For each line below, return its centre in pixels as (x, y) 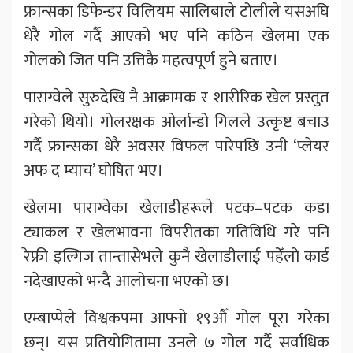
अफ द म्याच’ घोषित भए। (93, 170)
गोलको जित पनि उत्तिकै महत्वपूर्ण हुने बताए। (151, 60)
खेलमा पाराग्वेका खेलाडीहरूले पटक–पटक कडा (176, 207)
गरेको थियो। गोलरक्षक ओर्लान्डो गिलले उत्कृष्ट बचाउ (176, 121)
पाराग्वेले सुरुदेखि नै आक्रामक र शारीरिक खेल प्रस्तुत (176, 97)
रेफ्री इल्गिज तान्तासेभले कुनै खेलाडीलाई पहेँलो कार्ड (176, 256)
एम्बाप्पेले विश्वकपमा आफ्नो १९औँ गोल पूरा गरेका (176, 318)
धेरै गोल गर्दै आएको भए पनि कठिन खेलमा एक (176, 35)
